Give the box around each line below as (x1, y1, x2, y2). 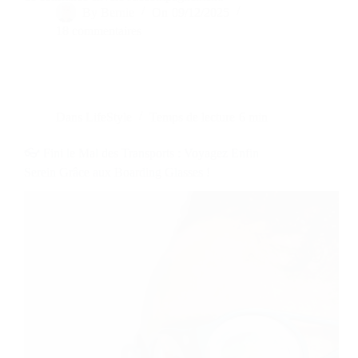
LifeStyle (86, 109, 133, 124)
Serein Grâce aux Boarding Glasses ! (24, 165, 210, 179)
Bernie (101, 5, 135, 19)
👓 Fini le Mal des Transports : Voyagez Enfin (24, 145, 259, 160)
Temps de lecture (149, 109, 236, 124)
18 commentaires (56, 23, 141, 38)
